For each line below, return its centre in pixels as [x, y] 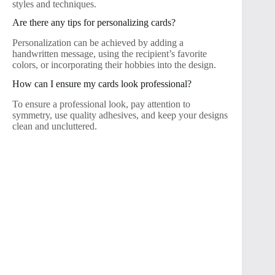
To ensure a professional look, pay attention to [101, 104]
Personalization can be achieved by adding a [98, 43]
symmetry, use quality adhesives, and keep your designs [120, 115]
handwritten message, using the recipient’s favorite [110, 54]
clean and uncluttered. [55, 126]
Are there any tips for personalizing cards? [94, 23]
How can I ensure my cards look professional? [102, 83]
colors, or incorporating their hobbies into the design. [114, 65]
